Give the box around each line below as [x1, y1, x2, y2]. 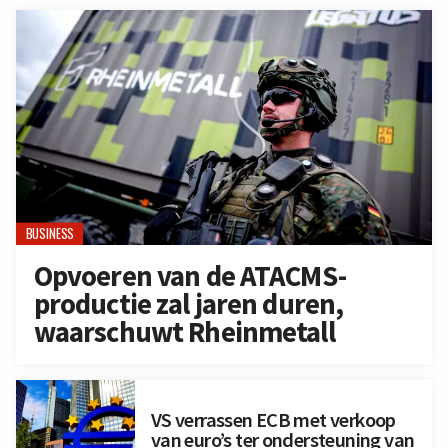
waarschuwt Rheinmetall [33, 314, 335, 351]
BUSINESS [25, 223, 74, 244]
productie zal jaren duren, [33, 286, 344, 323]
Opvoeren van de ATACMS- [33, 258, 346, 295]
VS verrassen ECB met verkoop [150, 406, 396, 433]
